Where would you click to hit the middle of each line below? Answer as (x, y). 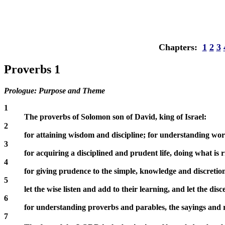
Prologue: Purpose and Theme (54, 91)
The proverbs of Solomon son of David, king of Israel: (115, 117)
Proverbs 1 (32, 70)
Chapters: (180, 47)
